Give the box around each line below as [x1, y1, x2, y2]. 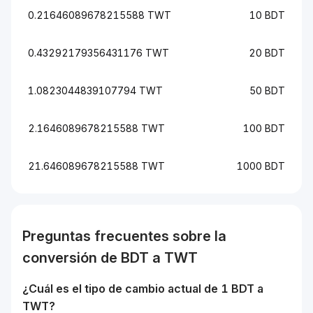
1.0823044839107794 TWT [28, 85, 163, 96]
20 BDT [249, 47, 285, 59]
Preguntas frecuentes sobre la [22, 228, 226, 245]
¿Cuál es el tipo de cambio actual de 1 [22, 282, 231, 296]
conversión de [22, 249, 121, 266]
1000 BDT [237, 160, 285, 172]
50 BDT [249, 85, 285, 96]
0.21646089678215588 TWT [28, 9, 171, 21]
